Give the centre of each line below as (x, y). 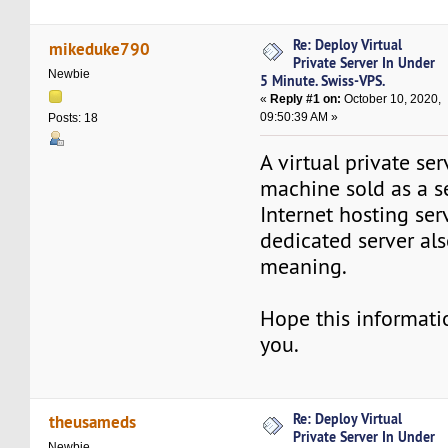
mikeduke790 (99, 48)
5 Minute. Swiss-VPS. (323, 81)
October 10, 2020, (391, 99)
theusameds (92, 422)
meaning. (304, 267)
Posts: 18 (73, 117)
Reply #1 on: (306, 99)
